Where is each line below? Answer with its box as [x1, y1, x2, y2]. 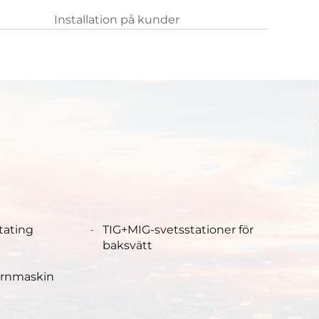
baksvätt [102, 238, 152, 252]
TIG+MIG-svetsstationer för [102, 222, 253, 236]
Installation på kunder [54, 12, 179, 26]
